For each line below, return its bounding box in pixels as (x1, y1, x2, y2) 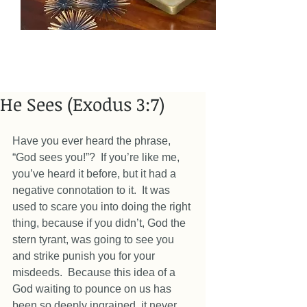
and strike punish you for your (12, 250, 158, 262)
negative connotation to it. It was (12, 184, 173, 196)
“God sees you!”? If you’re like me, (12, 151, 182, 163)
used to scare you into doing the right (12, 201, 193, 212)
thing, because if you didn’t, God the (12, 217, 188, 229)
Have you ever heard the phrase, (12, 135, 173, 147)
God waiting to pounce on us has (12, 283, 174, 295)
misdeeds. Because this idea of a (12, 267, 178, 278)
